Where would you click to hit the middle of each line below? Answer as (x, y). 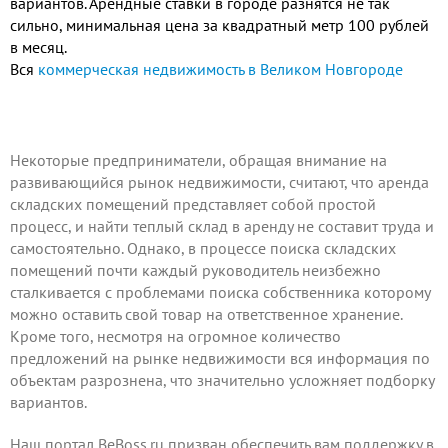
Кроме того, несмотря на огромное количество (175, 336)
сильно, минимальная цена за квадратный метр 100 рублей (219, 25)
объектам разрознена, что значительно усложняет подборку (222, 380)
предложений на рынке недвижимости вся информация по (220, 358)
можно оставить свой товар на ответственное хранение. (206, 314)
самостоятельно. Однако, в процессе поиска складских (203, 248)
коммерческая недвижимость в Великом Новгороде (220, 69)
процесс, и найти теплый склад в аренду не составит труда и (222, 226)
